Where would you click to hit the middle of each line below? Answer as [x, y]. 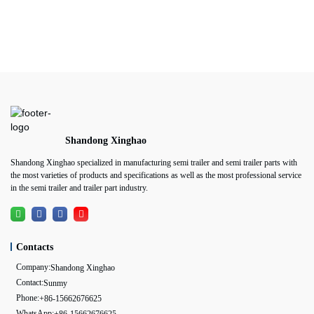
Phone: [28, 298]
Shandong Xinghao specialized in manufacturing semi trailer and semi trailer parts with [154, 162]
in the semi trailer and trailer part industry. [79, 187]
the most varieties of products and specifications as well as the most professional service [156, 175]
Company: [34, 267]
